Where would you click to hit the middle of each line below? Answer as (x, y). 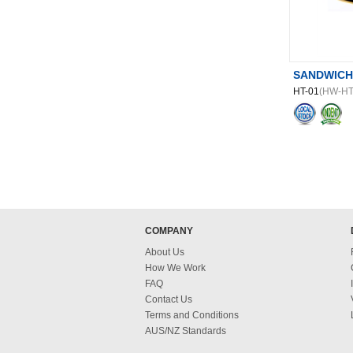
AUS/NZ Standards (186, 331)
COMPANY (169, 231)
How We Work (175, 268)
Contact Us (169, 299)
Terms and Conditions (192, 315)
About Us (165, 252)
